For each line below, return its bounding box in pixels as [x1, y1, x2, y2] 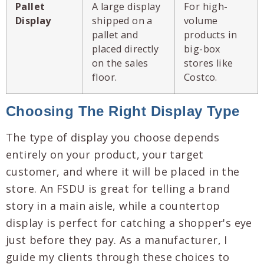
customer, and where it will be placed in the [6, 164, 240, 179]
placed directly [92, 42, 159, 56]
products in [184, 28, 237, 42]
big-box [184, 42, 220, 56]
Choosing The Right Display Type [6, 103, 240, 120]
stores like [184, 57, 233, 70]
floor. [92, 71, 117, 84]
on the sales [92, 57, 148, 70]
